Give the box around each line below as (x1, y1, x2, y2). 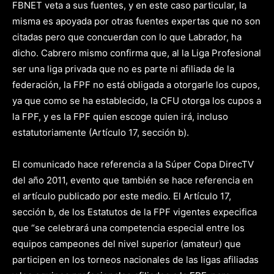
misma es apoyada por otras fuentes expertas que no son (12, 15, 261, 27)
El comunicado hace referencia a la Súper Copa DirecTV (12, 158, 254, 170)
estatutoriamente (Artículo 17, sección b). (12, 127, 189, 138)
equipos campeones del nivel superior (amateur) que (12, 238, 241, 250)
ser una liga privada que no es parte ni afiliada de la (12, 63, 234, 75)
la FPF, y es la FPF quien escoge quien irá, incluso (12, 111, 228, 122)
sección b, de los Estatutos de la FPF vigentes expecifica (12, 206, 257, 218)
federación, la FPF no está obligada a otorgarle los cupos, (12, 79, 260, 91)
